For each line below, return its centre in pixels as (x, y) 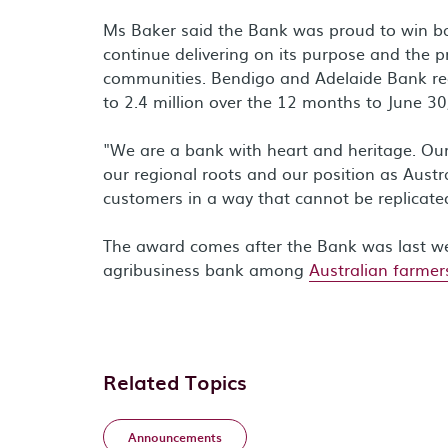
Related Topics (175, 382)
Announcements (175, 437)
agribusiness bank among (206, 269)
